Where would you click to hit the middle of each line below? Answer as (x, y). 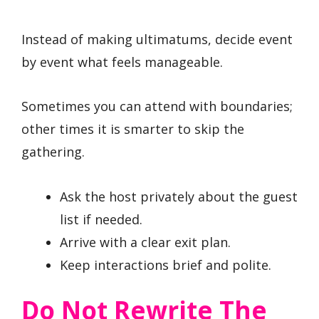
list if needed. (101, 219)
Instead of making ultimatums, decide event (157, 39)
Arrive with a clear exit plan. (145, 242)
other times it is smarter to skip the (133, 129)
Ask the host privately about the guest (179, 196)
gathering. (53, 152)
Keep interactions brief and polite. (166, 265)
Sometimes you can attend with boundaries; (157, 106)
